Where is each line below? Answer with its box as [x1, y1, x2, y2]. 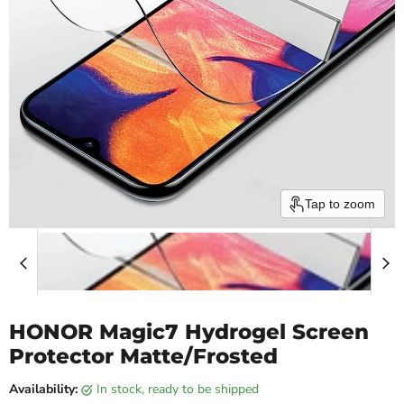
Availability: [9, 381, 78, 398]
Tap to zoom [305, 197, 375, 211]
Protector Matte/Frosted [9, 344, 278, 369]
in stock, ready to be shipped [100, 381, 259, 398]
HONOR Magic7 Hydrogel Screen [9, 319, 369, 344]
